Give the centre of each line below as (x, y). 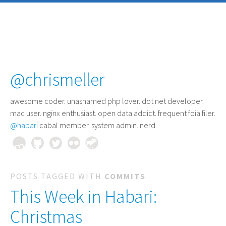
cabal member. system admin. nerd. (97, 125)
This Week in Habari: (83, 196)
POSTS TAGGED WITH (57, 176)
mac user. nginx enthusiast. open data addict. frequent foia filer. (113, 113)
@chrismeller (57, 79)
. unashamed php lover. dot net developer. (134, 101)
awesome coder (37, 101)
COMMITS (125, 176)
